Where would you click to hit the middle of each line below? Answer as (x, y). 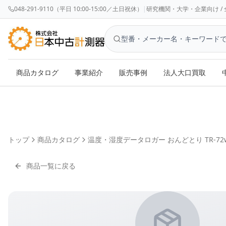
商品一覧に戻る (51, 166)
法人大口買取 (185, 72)
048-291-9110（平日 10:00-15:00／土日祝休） (78, 9)
